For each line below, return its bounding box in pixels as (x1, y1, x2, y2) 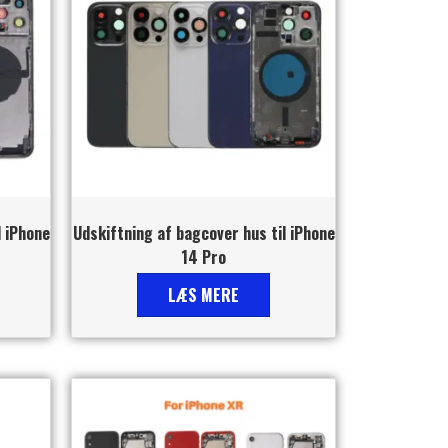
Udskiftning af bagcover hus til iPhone (72, 220, 335, 245)
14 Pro (181, 244, 226, 269)
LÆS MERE (168, 282, 239, 307)
